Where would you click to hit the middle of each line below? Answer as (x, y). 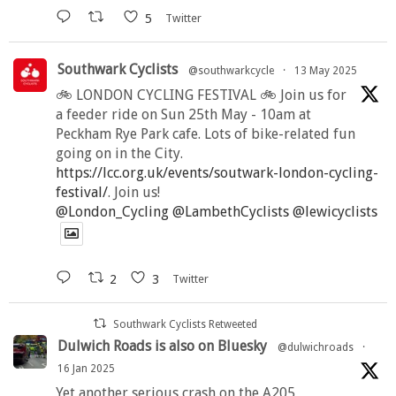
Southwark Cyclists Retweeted (186, 325)
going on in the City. (119, 154)
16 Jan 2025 (86, 369)
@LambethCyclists (231, 212)
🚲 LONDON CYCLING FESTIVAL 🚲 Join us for (201, 95)
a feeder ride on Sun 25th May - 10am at (183, 115)
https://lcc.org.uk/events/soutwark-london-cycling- (217, 173)
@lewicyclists (335, 212)
